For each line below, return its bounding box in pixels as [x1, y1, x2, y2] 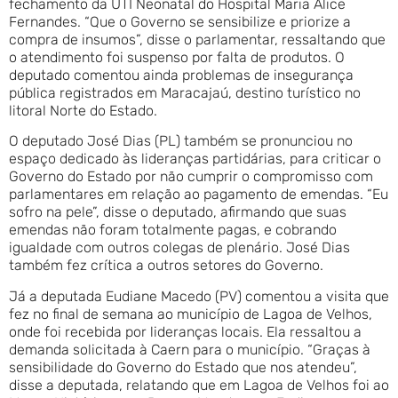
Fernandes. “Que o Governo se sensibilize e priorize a [9, 12, 351, 30]
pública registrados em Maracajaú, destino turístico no [9, 84, 361, 101]
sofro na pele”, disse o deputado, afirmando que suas [9, 203, 346, 221]
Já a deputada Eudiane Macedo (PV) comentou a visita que [9, 287, 389, 305]
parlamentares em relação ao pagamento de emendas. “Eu [9, 186, 388, 203]
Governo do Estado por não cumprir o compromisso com [9, 168, 373, 186]
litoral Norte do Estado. [9, 101, 157, 119]
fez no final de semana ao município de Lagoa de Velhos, [9, 305, 372, 322]
